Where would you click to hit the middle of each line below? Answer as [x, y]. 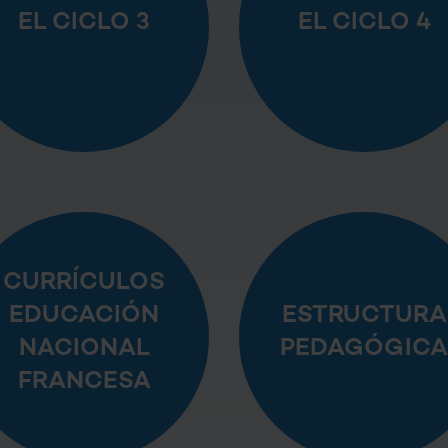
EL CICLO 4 [364, 23]
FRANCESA [84, 382]
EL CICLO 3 [84, 23]
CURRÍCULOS [84, 283]
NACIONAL [84, 349]
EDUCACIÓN [84, 316]
